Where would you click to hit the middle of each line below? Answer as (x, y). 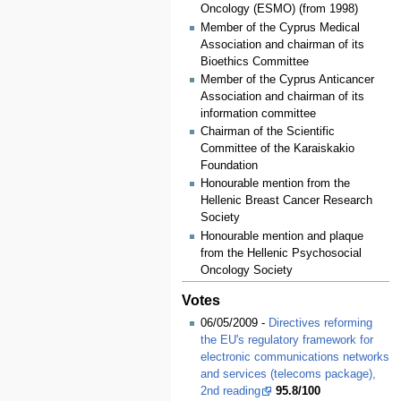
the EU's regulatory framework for (286, 341)
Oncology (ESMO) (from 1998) (279, 9)
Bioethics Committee (254, 61)
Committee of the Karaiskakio (277, 149)
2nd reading (230, 392)
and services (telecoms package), (288, 375)
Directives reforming (320, 324)
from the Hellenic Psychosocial (281, 253)
